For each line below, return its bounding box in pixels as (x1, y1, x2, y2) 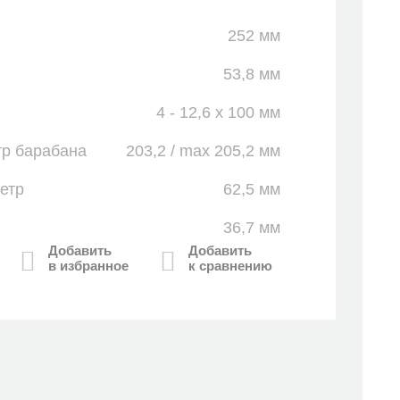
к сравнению (188, 258, 272, 273)
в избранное (48, 258, 129, 273)
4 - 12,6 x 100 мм (156, 104, 280, 121)
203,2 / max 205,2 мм (126, 142, 280, 160)
